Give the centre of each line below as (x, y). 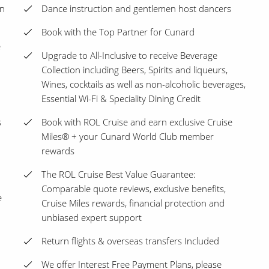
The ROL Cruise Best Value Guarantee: (119, 174)
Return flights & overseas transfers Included (130, 241)
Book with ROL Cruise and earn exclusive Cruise (137, 122)
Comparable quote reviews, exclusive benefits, (134, 189)
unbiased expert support (92, 218)
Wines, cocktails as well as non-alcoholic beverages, (144, 84)
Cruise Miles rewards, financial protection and (133, 203)
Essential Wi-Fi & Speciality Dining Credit (121, 99)
